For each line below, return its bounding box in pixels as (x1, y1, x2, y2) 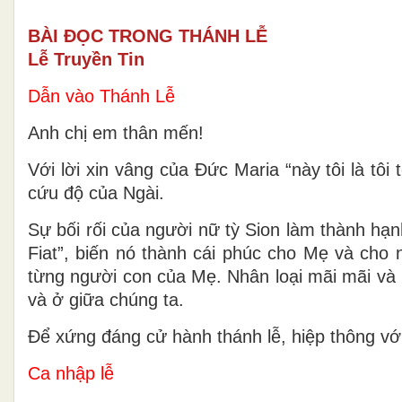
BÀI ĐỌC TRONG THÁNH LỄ (28, 25, 267, 46)
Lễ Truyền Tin (28, 48, 144, 69)
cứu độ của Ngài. (28, 182, 164, 203)
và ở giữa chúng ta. (28, 289, 184, 310)
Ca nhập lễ (28, 363, 114, 383)
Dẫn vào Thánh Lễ (28, 85, 175, 106)
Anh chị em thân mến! (28, 122, 204, 143)
